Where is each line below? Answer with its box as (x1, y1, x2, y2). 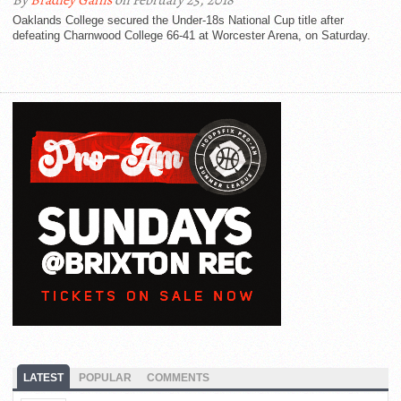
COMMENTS (147, 371, 209, 385)
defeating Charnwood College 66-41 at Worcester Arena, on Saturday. (13, 29, 371, 43)
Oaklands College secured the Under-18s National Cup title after (13, 13, 344, 28)
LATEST (23, 371, 64, 385)
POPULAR (79, 371, 132, 385)
